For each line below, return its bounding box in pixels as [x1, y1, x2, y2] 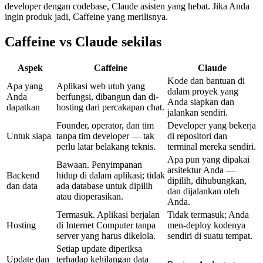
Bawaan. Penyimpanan [56, 160, 142, 170]
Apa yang [6, 81, 43, 92]
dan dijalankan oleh [167, 186, 240, 197]
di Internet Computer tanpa [56, 220, 156, 231]
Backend [6, 170, 39, 181]
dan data [6, 181, 38, 191]
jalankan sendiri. [167, 107, 228, 118]
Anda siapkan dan [167, 97, 234, 107]
